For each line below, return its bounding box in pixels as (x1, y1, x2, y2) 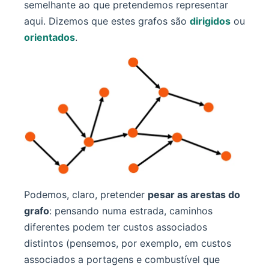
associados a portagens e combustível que (24, 253, 220, 266)
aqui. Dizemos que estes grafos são (24, 15, 190, 28)
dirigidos (190, 15, 231, 28)
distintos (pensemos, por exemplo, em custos (24, 237, 231, 250)
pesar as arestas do (148, 189, 240, 201)
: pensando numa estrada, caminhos (49, 205, 213, 217)
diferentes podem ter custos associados (24, 221, 207, 234)
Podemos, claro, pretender (24, 189, 148, 201)
